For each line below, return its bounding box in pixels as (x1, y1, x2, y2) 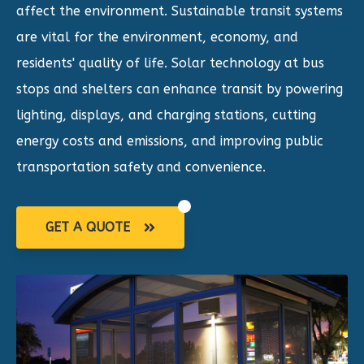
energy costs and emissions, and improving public (16, 133, 323, 149)
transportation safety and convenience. (16, 159, 266, 175)
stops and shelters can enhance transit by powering (16, 81, 343, 97)
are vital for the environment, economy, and (16, 29, 298, 45)
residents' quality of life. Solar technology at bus (16, 55, 324, 71)
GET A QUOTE (45, 219, 134, 235)
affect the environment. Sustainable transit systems (16, 3, 343, 19)
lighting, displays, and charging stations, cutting (16, 107, 316, 123)
